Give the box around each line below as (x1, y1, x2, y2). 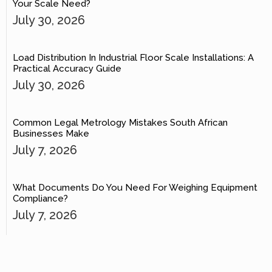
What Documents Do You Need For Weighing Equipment (13, 182, 257, 194)
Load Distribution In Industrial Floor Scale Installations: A (13, 52, 254, 64)
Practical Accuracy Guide (13, 63, 121, 75)
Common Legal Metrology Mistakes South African (13, 117, 228, 129)
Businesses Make (13, 128, 89, 140)
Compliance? (13, 193, 68, 205)
